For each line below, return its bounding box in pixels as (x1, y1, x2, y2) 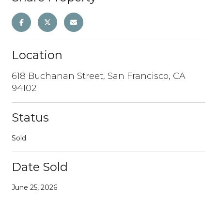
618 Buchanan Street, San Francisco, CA (12, 70, 186, 81)
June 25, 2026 (12, 183, 57, 192)
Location (12, 47, 62, 62)
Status (12, 110, 49, 124)
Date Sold (12, 159, 68, 174)
